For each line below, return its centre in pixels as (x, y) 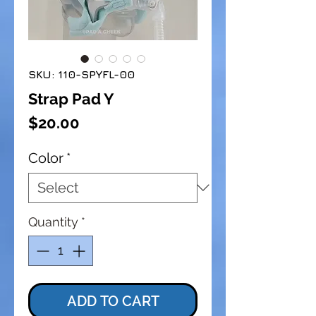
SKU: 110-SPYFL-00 (81, 74)
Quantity (53, 221)
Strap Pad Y (71, 98)
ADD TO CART (113, 301)
